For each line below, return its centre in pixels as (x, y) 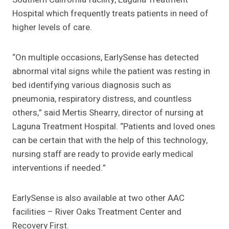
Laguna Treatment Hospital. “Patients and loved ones (114, 127)
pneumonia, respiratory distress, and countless (102, 99)
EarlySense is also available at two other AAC (98, 198)
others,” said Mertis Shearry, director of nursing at (108, 113)
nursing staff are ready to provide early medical (103, 154)
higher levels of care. (52, 28)
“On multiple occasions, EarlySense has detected (106, 58)
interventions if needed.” (59, 168)
